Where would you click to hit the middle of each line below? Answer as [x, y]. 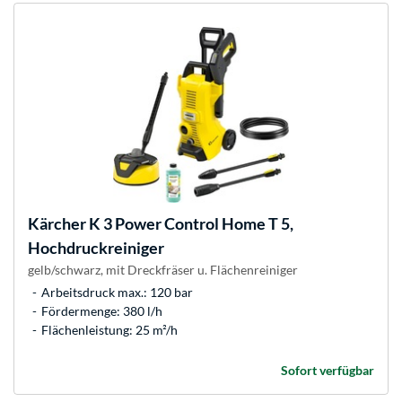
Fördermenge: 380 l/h [102, 311]
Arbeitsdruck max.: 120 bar [117, 293]
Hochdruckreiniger [96, 248]
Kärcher [57, 224]
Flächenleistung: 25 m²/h [109, 330]
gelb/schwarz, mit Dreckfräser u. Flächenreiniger [163, 270]
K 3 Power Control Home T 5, [190, 224]
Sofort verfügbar [328, 371]
